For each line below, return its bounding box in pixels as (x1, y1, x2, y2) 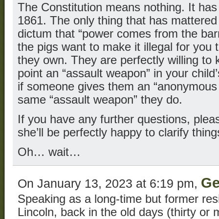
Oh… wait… (18, 146, 81, 159)
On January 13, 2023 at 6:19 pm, (18, 176, 201, 191)
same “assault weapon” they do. (18, 93, 182, 107)
